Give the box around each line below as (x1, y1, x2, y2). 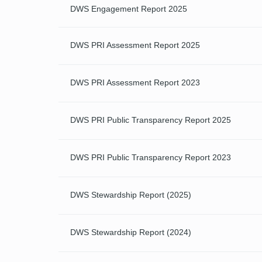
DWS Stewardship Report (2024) (70, 227, 191, 237)
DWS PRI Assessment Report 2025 (70, 40, 200, 50)
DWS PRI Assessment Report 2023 (70, 78, 200, 88)
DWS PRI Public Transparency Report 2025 (70, 115, 231, 125)
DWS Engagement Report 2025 (70, 4, 192, 14)
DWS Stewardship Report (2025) (70, 190, 191, 200)
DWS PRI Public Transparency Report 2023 (70, 153, 231, 163)
